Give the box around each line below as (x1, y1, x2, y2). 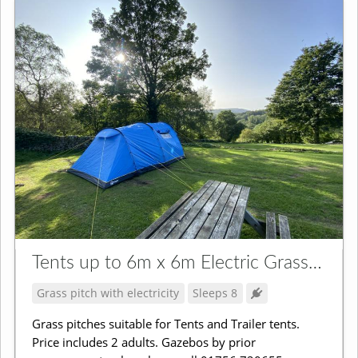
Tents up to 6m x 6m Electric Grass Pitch (308, 253, 322, 273)
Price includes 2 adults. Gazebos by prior (31, 334, 256, 351)
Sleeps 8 (193, 284, 238, 300)
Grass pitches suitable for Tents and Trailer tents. (31, 316, 300, 332)
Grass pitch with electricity (37, 284, 180, 300)
